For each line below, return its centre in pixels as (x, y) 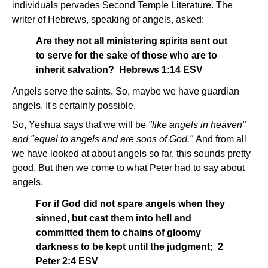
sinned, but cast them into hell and (114, 218)
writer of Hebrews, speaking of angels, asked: (108, 19)
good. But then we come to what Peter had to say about (128, 168)
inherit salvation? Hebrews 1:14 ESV (119, 70)
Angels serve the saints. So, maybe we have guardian (126, 91)
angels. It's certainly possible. (74, 106)
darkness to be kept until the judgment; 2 (130, 247)
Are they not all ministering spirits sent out (132, 41)
